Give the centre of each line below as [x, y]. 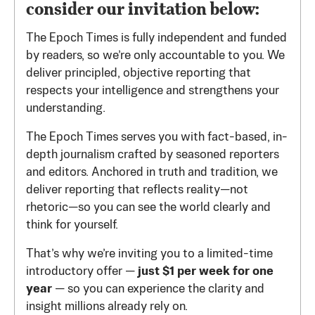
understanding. [66, 109]
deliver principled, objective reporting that [139, 73]
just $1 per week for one [206, 272]
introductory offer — [82, 272]
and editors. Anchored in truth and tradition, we [152, 173]
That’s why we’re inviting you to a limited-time [149, 254]
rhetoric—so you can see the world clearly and [148, 208]
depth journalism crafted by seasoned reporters [153, 155]
